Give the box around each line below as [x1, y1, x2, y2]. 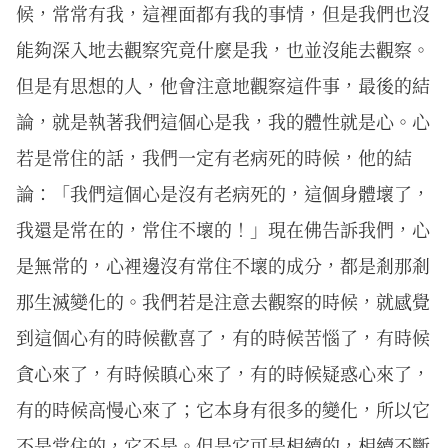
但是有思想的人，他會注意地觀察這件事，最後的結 [16, 71, 430, 98]
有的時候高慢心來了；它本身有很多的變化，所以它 [16, 395, 430, 422]
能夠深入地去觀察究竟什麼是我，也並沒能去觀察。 [16, 35, 430, 62]
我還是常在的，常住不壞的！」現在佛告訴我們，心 [16, 215, 430, 242]
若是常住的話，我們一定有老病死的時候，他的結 [16, 143, 412, 170]
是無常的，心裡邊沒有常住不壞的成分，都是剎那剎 [16, 251, 430, 278]
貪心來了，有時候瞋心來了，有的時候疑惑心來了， [16, 359, 430, 386]
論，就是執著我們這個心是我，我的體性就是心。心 [16, 107, 430, 134]
